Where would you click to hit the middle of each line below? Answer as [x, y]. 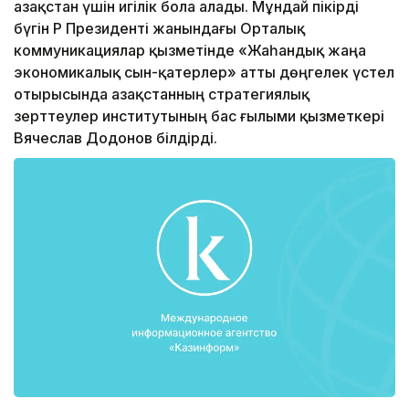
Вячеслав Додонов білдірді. [115, 138]
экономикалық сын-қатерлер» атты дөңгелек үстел [204, 73]
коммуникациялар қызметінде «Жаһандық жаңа [190, 51]
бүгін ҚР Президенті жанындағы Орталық [159, 29]
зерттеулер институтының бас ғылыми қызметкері [199, 116]
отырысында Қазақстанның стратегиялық [162, 94]
